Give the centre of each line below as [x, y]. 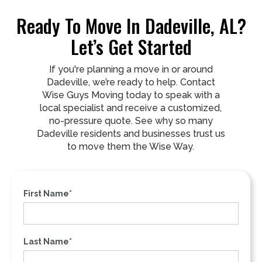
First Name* [48, 193]
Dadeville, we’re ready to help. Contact [131, 82]
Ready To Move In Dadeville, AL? [131, 25]
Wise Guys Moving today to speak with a [131, 95]
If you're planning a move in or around [131, 69]
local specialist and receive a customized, [131, 108]
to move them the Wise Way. [131, 146]
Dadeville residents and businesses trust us [131, 133]
